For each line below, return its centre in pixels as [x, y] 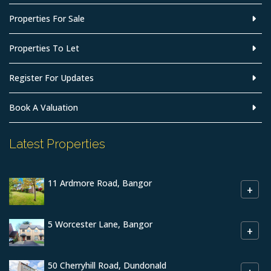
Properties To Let [44, 48]
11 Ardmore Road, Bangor [100, 183]
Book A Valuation [44, 107]
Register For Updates [51, 78]
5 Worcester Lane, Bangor [100, 224]
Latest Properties [57, 144]
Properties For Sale [47, 18]
